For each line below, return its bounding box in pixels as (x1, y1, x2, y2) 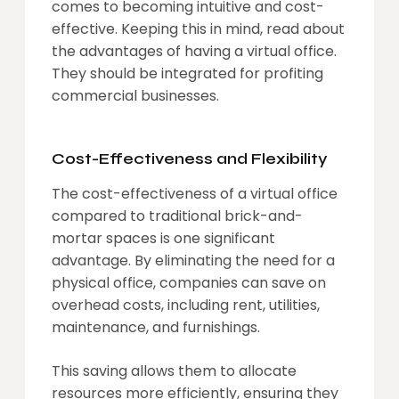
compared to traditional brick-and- (52, 206, 303, 226)
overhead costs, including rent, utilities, (52, 295, 320, 315)
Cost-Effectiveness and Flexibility (52, 149, 328, 168)
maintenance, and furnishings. (52, 317, 264, 338)
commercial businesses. (52, 85, 219, 106)
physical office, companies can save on (52, 273, 326, 293)
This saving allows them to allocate (52, 361, 297, 381)
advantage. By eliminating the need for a (52, 250, 335, 271)
